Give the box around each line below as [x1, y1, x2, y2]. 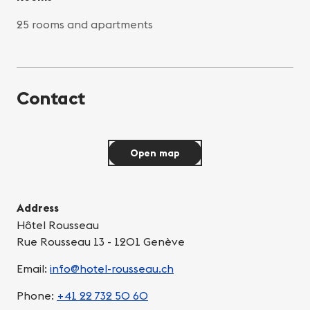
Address [17, 201, 59, 215]
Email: [17, 262, 50, 276]
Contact [17, 86, 85, 110]
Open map [129, 147, 181, 160]
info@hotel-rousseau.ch [50, 262, 174, 276]
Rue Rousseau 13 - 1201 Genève [17, 235, 185, 249]
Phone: [17, 289, 57, 303]
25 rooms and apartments [17, 17, 153, 32]
